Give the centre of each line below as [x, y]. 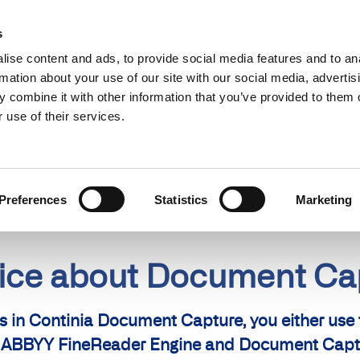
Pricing [332, 70]
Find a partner [173, 15]
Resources [284, 15]
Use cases [78, 70]
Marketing [324, 199]
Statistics [181, 199]
